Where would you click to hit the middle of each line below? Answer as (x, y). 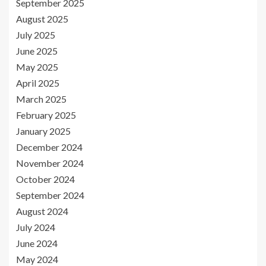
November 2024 (50, 163)
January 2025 (43, 131)
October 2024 (45, 179)
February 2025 (46, 115)
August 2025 (42, 19)
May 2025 (37, 67)
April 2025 (38, 83)
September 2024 (50, 195)
